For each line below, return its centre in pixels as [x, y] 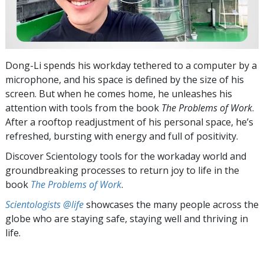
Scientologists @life [44, 204]
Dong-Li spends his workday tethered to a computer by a [131, 65]
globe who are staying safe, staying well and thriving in [127, 218]
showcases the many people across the [171, 204]
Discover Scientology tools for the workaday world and [126, 156]
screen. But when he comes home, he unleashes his [119, 93]
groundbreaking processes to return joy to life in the [122, 170]
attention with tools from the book [83, 108]
